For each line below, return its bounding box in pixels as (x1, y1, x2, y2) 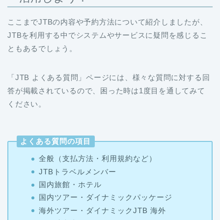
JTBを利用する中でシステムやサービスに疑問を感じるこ (7, 30, 208, 39)
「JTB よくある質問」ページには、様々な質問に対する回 (7, 73, 210, 82)
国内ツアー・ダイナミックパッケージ (38, 193, 172, 202)
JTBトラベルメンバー (38, 167, 116, 176)
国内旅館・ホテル (38, 180, 102, 189)
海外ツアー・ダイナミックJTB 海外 (38, 206, 166, 215)
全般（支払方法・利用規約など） (38, 154, 157, 163)
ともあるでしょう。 (7, 44, 77, 53)
